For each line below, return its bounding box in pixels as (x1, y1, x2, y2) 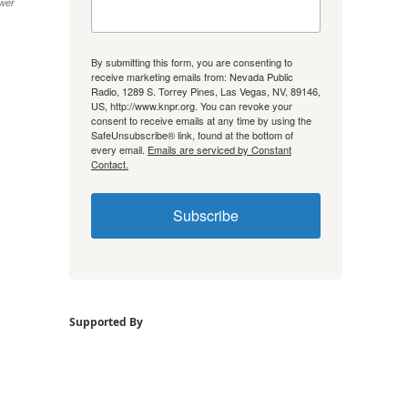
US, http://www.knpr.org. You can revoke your (91, 97, 292, 113)
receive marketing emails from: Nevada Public (91, 68, 293, 84)
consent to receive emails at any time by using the (91, 112, 311, 127)
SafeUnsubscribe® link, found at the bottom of (91, 127, 293, 142)
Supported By (69, 313, 143, 330)
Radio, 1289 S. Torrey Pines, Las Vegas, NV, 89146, (91, 83, 321, 98)
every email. (91, 141, 148, 157)
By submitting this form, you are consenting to (91, 54, 292, 69)
